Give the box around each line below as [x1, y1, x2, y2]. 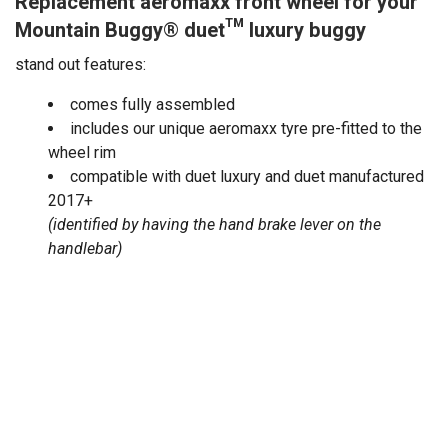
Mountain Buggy [15, 15, 163, 45]
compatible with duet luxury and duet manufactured [70, 166, 424, 186]
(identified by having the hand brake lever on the [48, 214, 381, 234]
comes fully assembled [70, 94, 235, 114]
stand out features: [15, 54, 146, 74]
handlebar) [48, 238, 122, 258]
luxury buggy [249, 15, 366, 45]
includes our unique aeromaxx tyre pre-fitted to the [70, 118, 422, 138]
